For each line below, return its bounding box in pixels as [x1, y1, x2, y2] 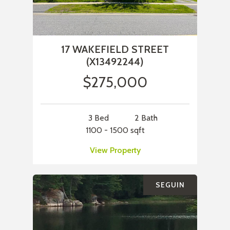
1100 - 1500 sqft [85, 125, 145, 136]
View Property [89, 145, 141, 156]
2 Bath [134, 113, 158, 123]
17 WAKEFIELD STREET [61, 43, 169, 56]
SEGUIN [156, 180, 185, 190]
